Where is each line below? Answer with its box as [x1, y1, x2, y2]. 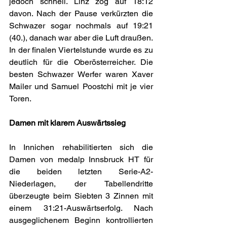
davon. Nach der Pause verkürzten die [9, 9, 153, 19]
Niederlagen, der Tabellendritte [9, 179, 153, 189]
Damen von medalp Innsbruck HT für [9, 155, 153, 165]
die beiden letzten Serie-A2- [9, 167, 153, 177]
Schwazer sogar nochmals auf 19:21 [9, 21, 153, 31]
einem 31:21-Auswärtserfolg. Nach [9, 203, 153, 213]
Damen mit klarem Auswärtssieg [9, 118, 126, 128]
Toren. [9, 94, 31, 104]
